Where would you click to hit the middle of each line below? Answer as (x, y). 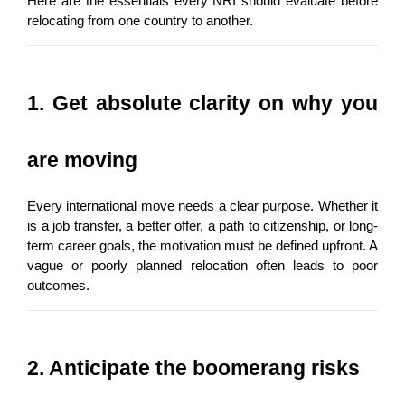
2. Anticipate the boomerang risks (193, 367)
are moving (82, 160)
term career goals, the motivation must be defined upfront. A (202, 245)
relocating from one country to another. (140, 20)
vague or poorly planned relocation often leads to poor (202, 265)
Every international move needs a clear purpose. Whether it (202, 206)
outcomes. (58, 285)
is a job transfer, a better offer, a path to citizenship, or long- (202, 226)
